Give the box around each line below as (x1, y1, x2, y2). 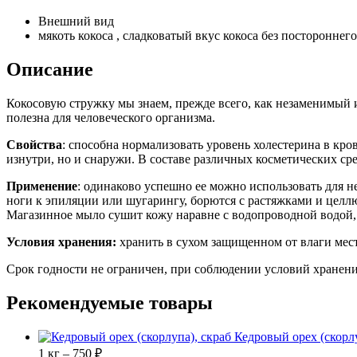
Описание (6, 59, 93, 80)
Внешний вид (38, 14, 114, 29)
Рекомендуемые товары (6, 292, 213, 313)
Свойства (6, 137, 62, 151)
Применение (6, 178, 77, 193)
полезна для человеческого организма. (6, 110, 215, 124)
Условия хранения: (6, 234, 120, 249)
